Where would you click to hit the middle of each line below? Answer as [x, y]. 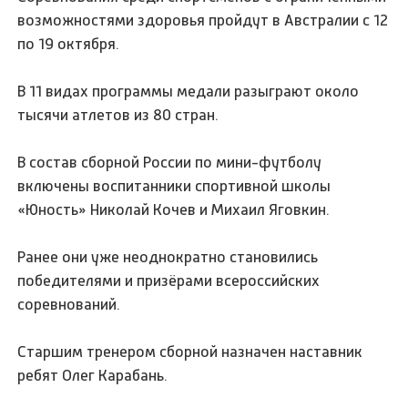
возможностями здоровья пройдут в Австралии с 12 [203, 20]
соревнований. [69, 304]
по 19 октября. [69, 43]
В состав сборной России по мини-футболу [170, 162]
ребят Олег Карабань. [93, 375]
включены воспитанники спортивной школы [174, 185]
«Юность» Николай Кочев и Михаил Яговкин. [174, 209]
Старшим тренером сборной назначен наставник [190, 351]
